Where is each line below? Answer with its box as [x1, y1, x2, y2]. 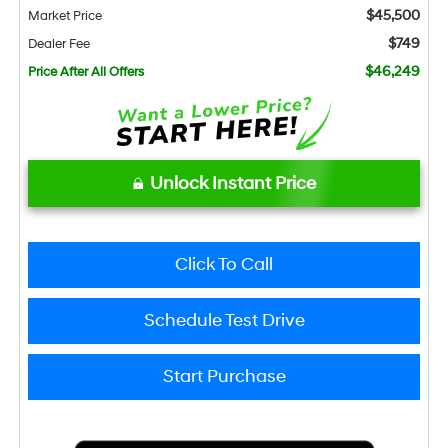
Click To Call [175, 253, 273, 277]
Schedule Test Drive [143, 309, 305, 333]
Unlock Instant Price [149, 172, 316, 196]
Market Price [27, 8, 102, 25]
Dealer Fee [27, 36, 90, 53]
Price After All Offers [27, 64, 144, 81]
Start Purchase [162, 365, 286, 389]
